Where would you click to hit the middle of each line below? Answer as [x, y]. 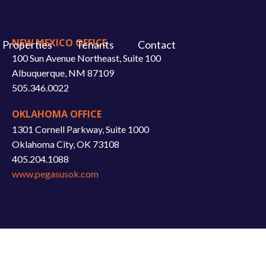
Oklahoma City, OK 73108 [66, 144]
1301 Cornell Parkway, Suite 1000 [80, 129]
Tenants [95, 45]
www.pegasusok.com [55, 174]
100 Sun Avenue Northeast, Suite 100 [86, 58]
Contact [157, 45]
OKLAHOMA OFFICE [57, 114]
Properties [27, 45]
